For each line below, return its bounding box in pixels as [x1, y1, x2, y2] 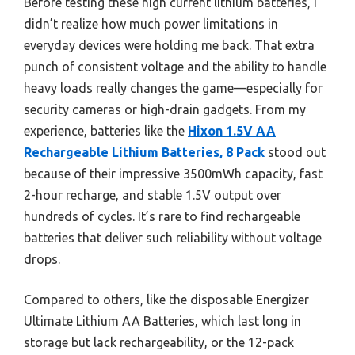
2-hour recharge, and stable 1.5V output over [24, 187, 281, 202]
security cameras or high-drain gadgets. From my [24, 101, 306, 116]
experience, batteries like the [24, 123, 188, 138]
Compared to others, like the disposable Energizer [24, 292, 309, 307]
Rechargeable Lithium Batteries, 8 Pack [24, 144, 265, 159]
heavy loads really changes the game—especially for [24, 80, 323, 95]
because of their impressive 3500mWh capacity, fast [24, 166, 323, 181]
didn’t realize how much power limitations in [24, 16, 278, 31]
